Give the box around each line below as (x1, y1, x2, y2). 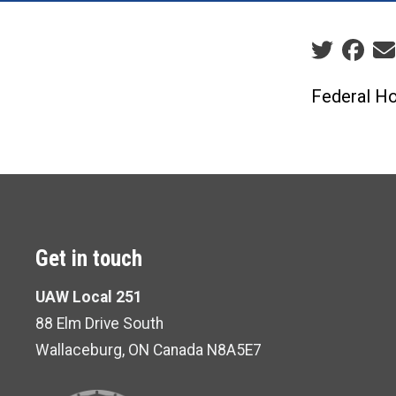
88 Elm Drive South (35, 314, 164, 332)
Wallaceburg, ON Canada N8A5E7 (35, 340, 262, 359)
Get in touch (35, 246, 142, 271)
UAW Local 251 (35, 287, 142, 306)
